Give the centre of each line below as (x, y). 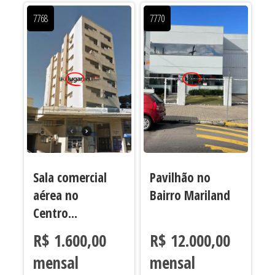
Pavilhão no (180, 177)
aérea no (56, 195)
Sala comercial (70, 177)
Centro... (55, 212)
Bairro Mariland (190, 195)
